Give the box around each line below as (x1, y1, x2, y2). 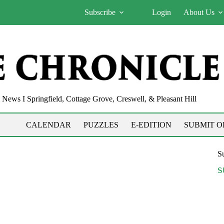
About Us (183, 8, 215, 16)
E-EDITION (130, 120, 171, 129)
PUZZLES (83, 120, 118, 129)
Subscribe (84, 8, 116, 16)
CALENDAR (25, 120, 71, 129)
